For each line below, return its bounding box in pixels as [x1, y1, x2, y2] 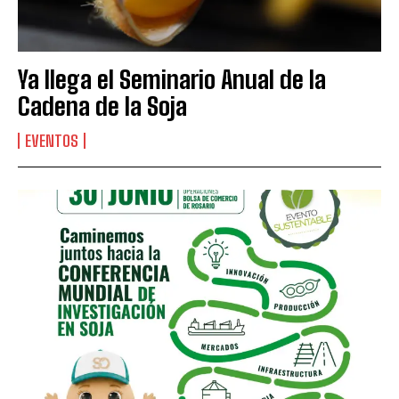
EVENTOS [25, 130, 78, 151]
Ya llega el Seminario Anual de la [18, 63, 326, 94]
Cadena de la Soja [18, 90, 187, 121]
